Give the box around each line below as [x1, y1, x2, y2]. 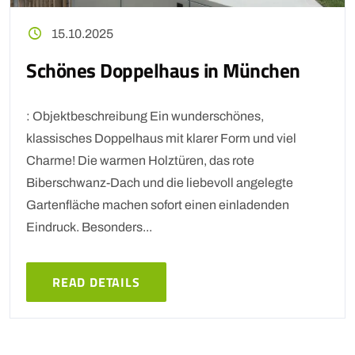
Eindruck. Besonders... [26, 219, 152, 234]
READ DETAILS [52, 272, 140, 292]
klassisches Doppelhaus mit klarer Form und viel [26, 131, 296, 145]
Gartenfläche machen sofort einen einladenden [26, 197, 289, 212]
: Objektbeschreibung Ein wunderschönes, [26, 109, 264, 123]
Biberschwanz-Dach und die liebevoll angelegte [26, 175, 293, 189]
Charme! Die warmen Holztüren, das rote [26, 153, 254, 167]
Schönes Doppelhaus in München [26, 55, 300, 86]
